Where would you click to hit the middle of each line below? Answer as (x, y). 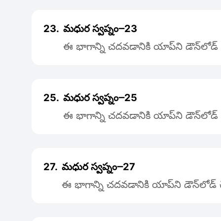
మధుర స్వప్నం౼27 (98, 167)
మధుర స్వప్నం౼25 (100, 98)
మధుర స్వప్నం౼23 (100, 29)
